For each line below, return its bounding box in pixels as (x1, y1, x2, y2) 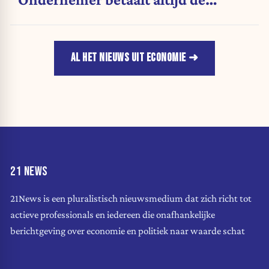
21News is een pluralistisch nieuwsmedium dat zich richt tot (10, 193, 252, 205)
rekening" (10, 11, 76, 28)
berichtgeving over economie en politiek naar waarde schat (10, 225, 245, 237)
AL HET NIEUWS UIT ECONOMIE (70, 51, 186, 65)
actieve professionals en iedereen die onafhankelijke (10, 209, 215, 221)
